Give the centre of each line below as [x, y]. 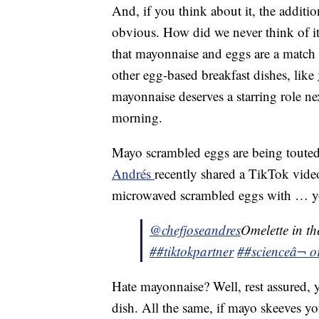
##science [263, 251]
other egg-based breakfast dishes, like [215, 75]
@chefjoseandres [195, 230]
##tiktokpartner [192, 251]
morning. [137, 117]
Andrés [133, 174]
